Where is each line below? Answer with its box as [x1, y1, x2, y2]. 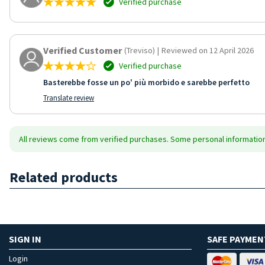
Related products [9, 167, 118, 186]
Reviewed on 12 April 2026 [161, 44, 254, 56]
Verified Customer [43, 44, 122, 56]
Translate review [43, 92, 94, 103]
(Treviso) [124, 44, 155, 56]
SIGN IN [9, 232, 41, 245]
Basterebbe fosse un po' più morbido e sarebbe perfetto [43, 76, 250, 88]
